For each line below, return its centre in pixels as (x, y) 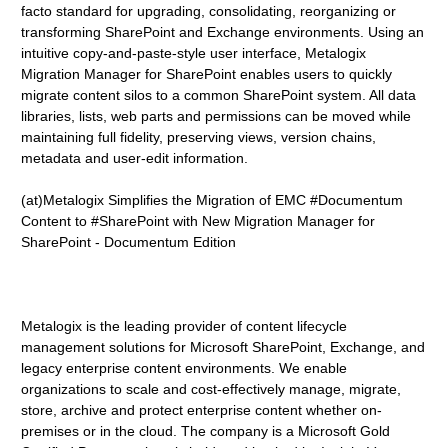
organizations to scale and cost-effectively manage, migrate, (211, 389)
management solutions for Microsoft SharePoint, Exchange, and (223, 347)
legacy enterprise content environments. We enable (184, 368)
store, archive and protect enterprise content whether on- (202, 410)
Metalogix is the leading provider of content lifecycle (184, 326)
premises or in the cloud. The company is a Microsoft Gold (206, 431)
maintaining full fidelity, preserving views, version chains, (199, 137)
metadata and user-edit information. (135, 158)
